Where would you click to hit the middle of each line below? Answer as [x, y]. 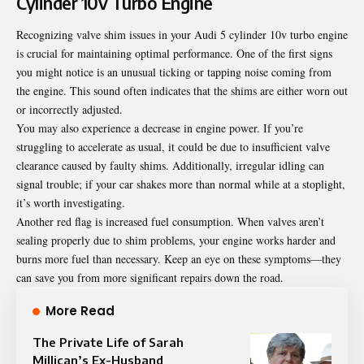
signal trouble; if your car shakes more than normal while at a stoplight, [181, 184]
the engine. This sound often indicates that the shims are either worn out [182, 90]
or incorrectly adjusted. [69, 109]
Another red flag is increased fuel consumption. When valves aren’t [170, 221]
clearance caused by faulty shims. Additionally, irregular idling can [170, 165]
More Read [80, 310]
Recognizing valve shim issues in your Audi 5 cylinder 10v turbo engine [182, 34]
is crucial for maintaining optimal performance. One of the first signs [174, 53]
